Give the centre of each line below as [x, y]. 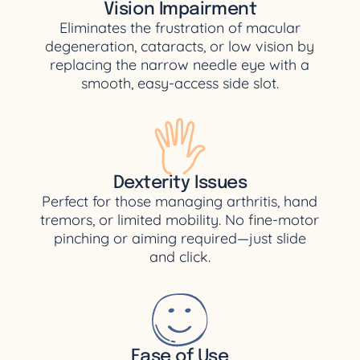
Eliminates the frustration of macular [180, 27]
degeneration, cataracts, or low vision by [180, 46]
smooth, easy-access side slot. [180, 83]
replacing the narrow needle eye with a [180, 64]
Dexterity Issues [180, 183]
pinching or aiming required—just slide [180, 238]
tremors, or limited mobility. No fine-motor [180, 219]
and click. [180, 256]
